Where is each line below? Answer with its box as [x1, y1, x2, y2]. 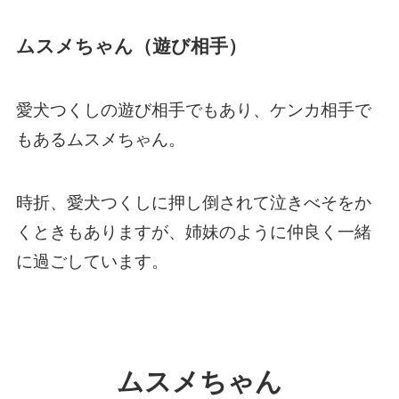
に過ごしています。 [15, 251, 168, 271]
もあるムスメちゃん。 [15, 130, 185, 150]
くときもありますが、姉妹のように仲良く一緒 [15, 222, 371, 241]
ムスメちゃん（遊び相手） [15, 35, 247, 56]
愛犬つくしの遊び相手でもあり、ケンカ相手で [15, 101, 371, 120]
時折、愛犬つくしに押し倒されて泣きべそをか [15, 192, 371, 212]
